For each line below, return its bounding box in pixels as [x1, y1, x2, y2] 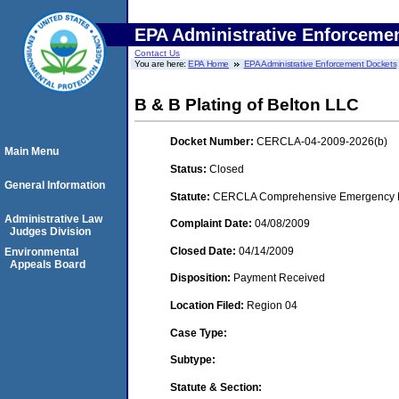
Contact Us [134, 48, 180, 58]
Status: [170, 162, 209, 175]
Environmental [4, 246, 78, 258]
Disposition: [170, 272, 233, 285]
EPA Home [188, 59, 230, 69]
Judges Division [10, 225, 91, 238]
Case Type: [170, 326, 227, 339]
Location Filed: [170, 298, 247, 312]
